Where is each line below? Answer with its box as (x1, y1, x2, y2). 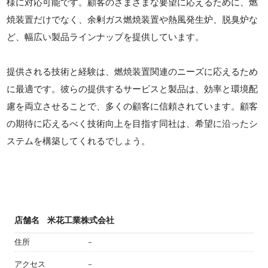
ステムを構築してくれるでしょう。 (7, 135, 151, 146)
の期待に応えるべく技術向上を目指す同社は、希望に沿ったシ (7, 118, 258, 129)
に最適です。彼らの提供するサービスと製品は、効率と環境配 (7, 83, 258, 94)
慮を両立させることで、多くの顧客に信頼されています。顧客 (7, 100, 258, 111)
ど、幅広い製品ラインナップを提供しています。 (7, 31, 205, 42)
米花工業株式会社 (47, 215, 114, 225)
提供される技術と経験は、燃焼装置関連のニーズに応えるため (7, 66, 258, 77)
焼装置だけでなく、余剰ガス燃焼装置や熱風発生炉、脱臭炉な (7, 14, 258, 25)
